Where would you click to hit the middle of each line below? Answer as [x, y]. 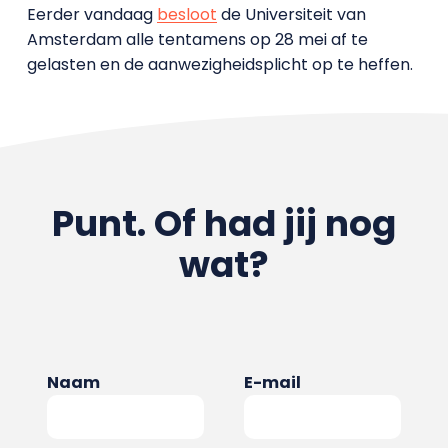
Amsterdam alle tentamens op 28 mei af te [197, 39]
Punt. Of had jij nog [223, 223]
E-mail [272, 382]
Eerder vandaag [91, 14]
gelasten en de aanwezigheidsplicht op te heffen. [219, 64]
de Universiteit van [291, 14]
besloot [186, 14]
